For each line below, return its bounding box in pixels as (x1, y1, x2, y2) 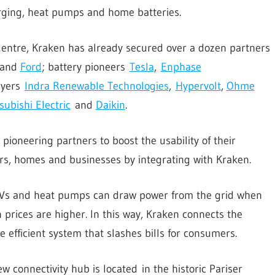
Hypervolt (175, 79, 221, 93)
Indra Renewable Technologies (24, 79, 169, 93)
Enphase (160, 60, 201, 74)
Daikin (95, 98, 125, 112)
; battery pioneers (41, 60, 130, 74)
